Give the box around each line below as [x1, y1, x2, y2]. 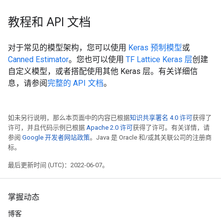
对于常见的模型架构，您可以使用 [8, 42, 128, 52]
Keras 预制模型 [128, 42, 182, 52]
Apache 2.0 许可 [86, 123, 133, 131]
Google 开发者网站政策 [22, 133, 90, 141]
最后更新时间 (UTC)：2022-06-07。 [8, 161, 109, 169]
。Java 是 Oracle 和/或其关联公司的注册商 [90, 133, 212, 141]
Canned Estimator [8, 54, 69, 64]
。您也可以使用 [69, 54, 126, 64]
